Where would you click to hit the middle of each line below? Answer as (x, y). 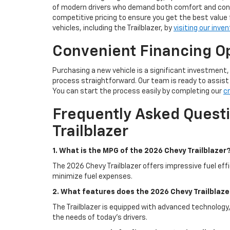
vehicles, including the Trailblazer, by (113, 28)
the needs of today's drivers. (100, 218)
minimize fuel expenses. (92, 177)
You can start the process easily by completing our (138, 92)
